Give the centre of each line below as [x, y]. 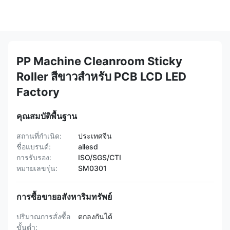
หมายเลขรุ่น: [37, 168]
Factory [38, 92]
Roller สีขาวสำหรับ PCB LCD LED [101, 76]
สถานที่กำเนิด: [39, 136]
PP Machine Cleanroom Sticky [99, 61]
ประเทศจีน [95, 136]
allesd [88, 147]
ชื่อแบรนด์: [34, 147]
